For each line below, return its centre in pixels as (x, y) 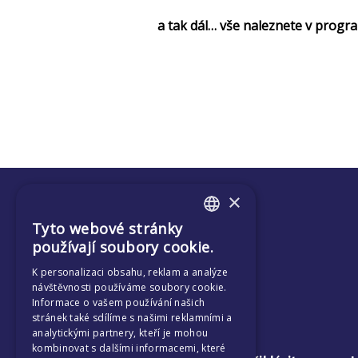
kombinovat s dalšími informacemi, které (129, 348)
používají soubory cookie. (123, 247)
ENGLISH (225, 233)
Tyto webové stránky (107, 229)
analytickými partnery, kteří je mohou (120, 333)
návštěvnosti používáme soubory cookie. (129, 287)
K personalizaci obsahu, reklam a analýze (130, 272)
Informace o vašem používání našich (119, 302)
